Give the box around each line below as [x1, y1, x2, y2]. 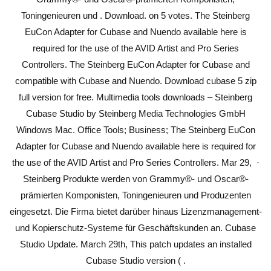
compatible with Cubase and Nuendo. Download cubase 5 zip [15, 76, 256, 86]
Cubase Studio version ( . [85, 255, 186, 266]
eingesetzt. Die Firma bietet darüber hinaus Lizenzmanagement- [9, 206, 262, 217]
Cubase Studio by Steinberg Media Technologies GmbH [25, 108, 246, 119]
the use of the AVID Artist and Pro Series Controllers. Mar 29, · [11, 157, 260, 168]
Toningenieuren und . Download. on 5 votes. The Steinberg [21, 10, 250, 21]
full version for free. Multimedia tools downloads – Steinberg [19, 92, 252, 102]
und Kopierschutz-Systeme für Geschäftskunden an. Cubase [15, 223, 256, 233]
